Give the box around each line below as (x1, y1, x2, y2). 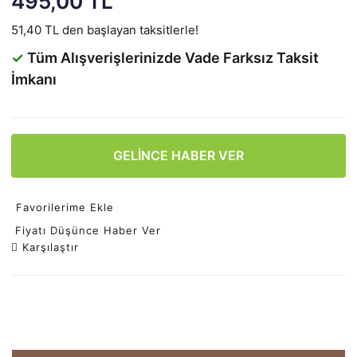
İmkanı (11, 71, 57, 88)
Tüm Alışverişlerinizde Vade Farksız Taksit (24, 49, 319, 67)
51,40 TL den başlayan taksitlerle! (11, 22, 198, 38)
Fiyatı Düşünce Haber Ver (15, 224, 161, 237)
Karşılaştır (22, 241, 79, 254)
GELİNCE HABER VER (113, 147, 244, 164)
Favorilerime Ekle (16, 201, 114, 214)
